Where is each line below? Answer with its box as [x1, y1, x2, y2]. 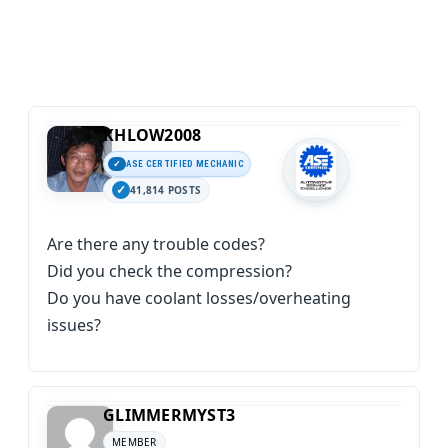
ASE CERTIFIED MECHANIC [126, 158, 244, 169]
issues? [47, 314, 101, 336]
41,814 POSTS [130, 183, 201, 197]
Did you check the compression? [47, 260, 292, 282]
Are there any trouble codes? [47, 233, 265, 255]
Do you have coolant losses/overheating [47, 287, 351, 309]
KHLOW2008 [103, 124, 202, 146]
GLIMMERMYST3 [103, 404, 235, 426]
